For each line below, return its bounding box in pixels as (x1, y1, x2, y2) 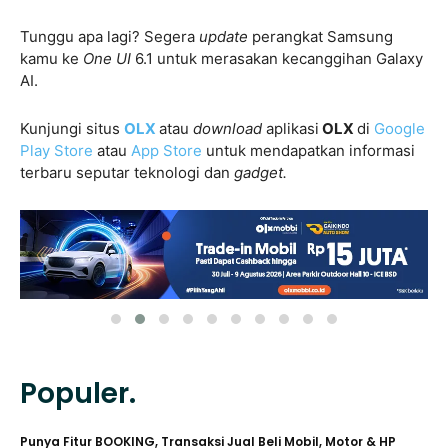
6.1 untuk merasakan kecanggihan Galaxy (135, 48, 423, 68)
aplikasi (262, 118, 319, 138)
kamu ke (20, 48, 79, 68)
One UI (79, 48, 135, 68)
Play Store (20, 140, 93, 160)
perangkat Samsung (248, 26, 393, 46)
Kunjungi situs (20, 118, 124, 138)
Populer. (20, 374, 136, 414)
